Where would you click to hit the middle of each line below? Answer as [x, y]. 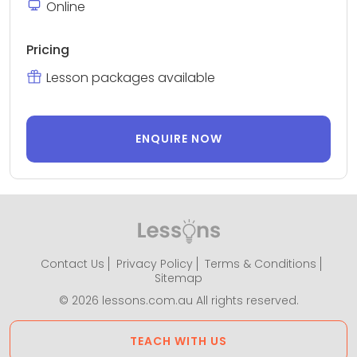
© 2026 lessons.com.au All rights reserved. [178, 300]
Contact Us [72, 264]
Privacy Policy [154, 264]
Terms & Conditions [260, 264]
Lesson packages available [131, 78]
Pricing [48, 50]
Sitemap [178, 278]
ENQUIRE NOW [178, 139]
